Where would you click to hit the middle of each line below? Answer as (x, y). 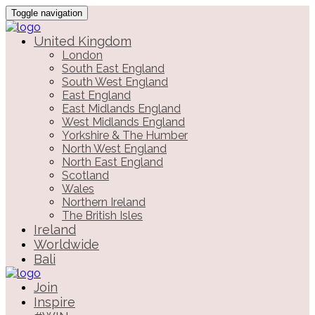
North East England (112, 162)
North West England (114, 149)
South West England (115, 82)
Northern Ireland (104, 202)
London (82, 55)
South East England (113, 69)
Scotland (85, 175)
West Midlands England (123, 122)
